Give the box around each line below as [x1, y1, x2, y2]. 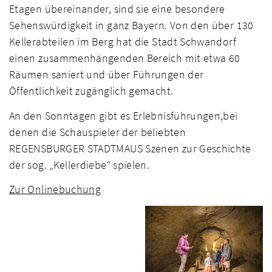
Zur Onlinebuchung [9, 182, 101, 197]
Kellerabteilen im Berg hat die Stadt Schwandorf [9, 35, 236, 49]
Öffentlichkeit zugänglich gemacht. [9, 84, 174, 98]
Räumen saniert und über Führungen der [9, 67, 204, 82]
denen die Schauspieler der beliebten [9, 124, 186, 139]
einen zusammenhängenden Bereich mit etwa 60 [9, 51, 240, 66]
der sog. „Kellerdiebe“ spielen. [9, 157, 150, 172]
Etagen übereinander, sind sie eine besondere [9, 2, 225, 16]
